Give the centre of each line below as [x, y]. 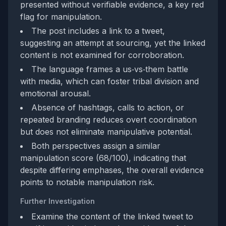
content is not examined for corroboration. [102, 55]
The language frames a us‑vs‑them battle [110, 69]
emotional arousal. [55, 93]
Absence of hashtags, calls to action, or [108, 107]
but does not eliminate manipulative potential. [106, 132]
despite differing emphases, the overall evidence [112, 170]
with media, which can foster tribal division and [109, 81]
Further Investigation [58, 201]
